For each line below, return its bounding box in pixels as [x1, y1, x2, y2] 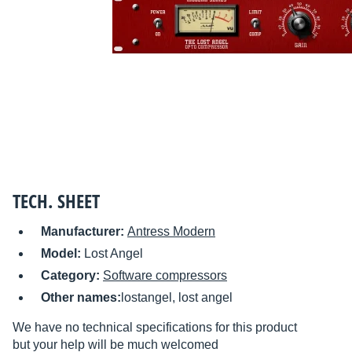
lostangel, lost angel [121, 291, 233, 305]
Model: [41, 247, 84, 261]
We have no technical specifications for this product [13, 321, 297, 335]
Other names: [41, 291, 121, 305]
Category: [41, 269, 103, 283]
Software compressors [103, 269, 227, 283]
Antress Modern [127, 225, 215, 239]
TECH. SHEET [13, 188, 100, 214]
